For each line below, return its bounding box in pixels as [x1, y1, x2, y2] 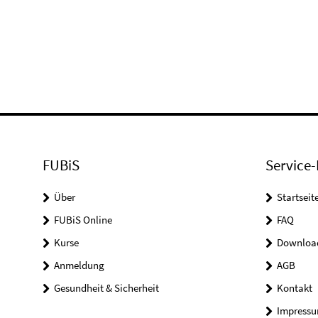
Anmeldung [54, 258, 104, 273]
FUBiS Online [54, 213, 112, 227]
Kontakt [276, 281, 312, 295]
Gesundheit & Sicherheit [54, 281, 159, 295]
